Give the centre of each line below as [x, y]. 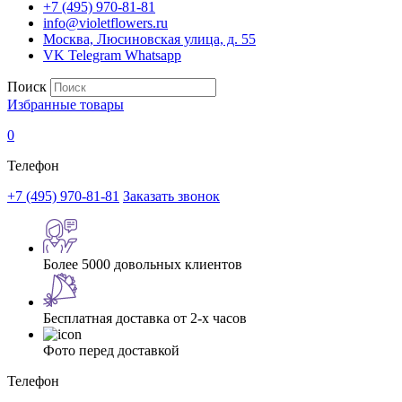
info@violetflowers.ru [105, 23]
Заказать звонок [171, 196]
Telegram [95, 55]
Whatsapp [153, 55]
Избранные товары [66, 105]
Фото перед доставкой [111, 350]
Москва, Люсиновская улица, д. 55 [149, 39]
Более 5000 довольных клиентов [143, 264]
